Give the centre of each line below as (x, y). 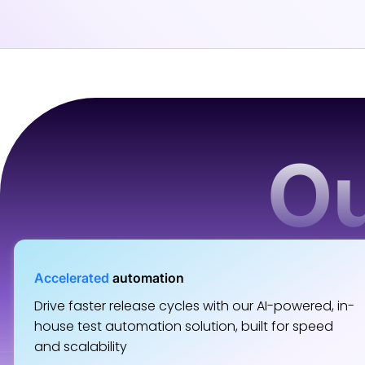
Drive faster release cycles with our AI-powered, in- (194, 306)
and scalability (81, 347)
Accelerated (72, 278)
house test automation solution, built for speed (184, 326)
